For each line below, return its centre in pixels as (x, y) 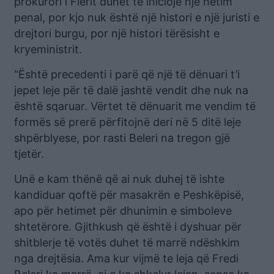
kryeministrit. (48, 49)
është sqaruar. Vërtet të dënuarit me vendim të (135, 106)
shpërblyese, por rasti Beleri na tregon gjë (122, 138)
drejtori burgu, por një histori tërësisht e (117, 33)
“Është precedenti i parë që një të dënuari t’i (127, 74)
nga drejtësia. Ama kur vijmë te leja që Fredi (126, 258)
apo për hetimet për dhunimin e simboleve (123, 210)
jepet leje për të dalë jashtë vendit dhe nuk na (131, 90)
